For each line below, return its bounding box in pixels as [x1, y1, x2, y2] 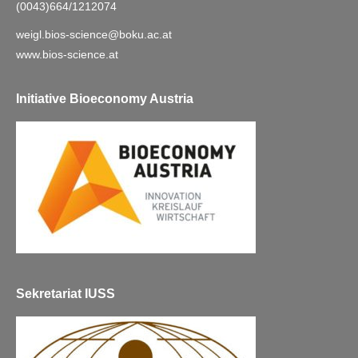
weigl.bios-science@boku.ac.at [16, 28, 172, 42]
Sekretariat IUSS [16, 287, 115, 301]
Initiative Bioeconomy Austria [16, 92, 193, 106]
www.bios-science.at [16, 48, 118, 62]
